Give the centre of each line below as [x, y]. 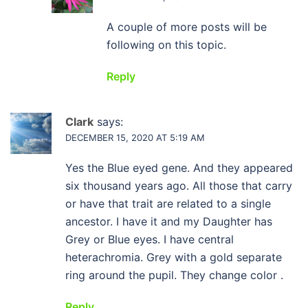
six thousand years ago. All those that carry [179, 186]
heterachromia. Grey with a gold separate [174, 257]
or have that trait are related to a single [168, 203]
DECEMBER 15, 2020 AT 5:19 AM [135, 137]
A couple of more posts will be [187, 27]
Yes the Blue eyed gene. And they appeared [179, 168]
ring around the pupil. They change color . [174, 275]
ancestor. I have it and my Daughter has [169, 221]
